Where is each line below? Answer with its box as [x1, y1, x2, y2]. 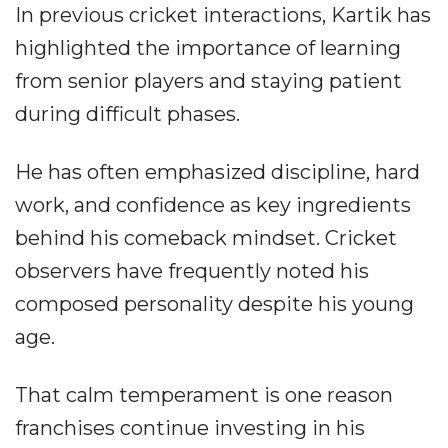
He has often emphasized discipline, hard [15, 160, 420, 185]
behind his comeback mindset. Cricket [15, 226, 397, 251]
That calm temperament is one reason [15, 383, 393, 408]
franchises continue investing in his [15, 416, 365, 441]
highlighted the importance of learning [15, 36, 401, 61]
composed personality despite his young [15, 292, 414, 317]
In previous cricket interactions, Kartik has [15, 3, 431, 28]
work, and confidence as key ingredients [15, 193, 411, 218]
